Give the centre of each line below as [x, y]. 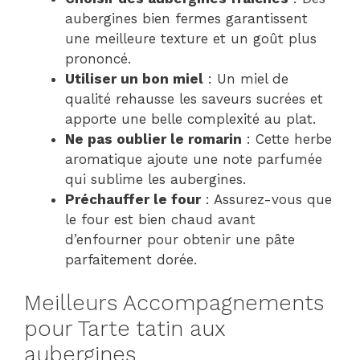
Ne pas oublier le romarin [153, 139]
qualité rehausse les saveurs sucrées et [194, 98]
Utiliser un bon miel [134, 78]
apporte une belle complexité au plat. [190, 119]
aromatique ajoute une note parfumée [194, 159]
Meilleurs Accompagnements [174, 303]
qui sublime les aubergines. [155, 179]
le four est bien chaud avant [160, 219]
